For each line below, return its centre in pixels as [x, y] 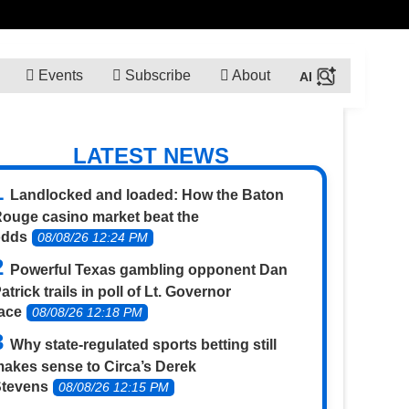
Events [58, 75]
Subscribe [156, 75]
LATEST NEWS [152, 156]
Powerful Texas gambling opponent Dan [149, 269]
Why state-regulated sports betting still [144, 344]
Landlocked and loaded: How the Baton [147, 194]
